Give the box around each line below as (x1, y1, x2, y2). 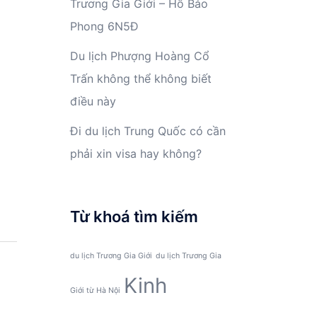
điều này (69, 94, 116, 109)
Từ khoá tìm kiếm (69, 207, 198, 226)
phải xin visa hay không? (69, 146, 202, 161)
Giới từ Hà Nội (69, 286, 120, 296)
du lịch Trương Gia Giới (69, 251, 152, 261)
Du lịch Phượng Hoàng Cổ (69, 49, 209, 64)
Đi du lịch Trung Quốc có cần (69, 124, 226, 139)
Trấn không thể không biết (69, 71, 212, 86)
